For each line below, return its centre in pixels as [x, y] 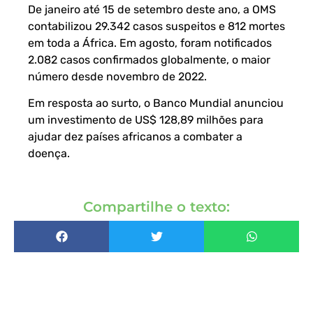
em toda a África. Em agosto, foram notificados [150, 43]
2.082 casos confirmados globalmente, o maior [149, 59]
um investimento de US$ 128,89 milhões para [146, 119]
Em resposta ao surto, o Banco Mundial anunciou [156, 103]
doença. [49, 153]
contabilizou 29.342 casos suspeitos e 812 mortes [156, 26]
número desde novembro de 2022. [117, 76]
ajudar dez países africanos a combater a [135, 136]
